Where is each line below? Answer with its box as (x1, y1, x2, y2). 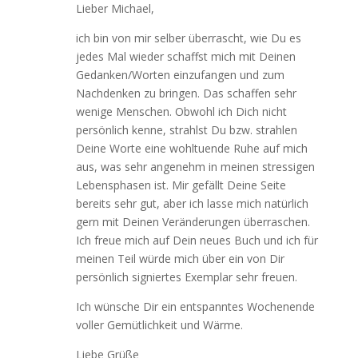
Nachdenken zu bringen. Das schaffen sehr (75, 86, 296, 101)
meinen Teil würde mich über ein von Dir (75, 251, 284, 266)
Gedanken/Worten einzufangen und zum (75, 67, 284, 82)
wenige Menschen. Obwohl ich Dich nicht (75, 104, 287, 119)
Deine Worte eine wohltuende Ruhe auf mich (75, 141, 308, 156)
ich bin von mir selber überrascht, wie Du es (75, 30, 301, 46)
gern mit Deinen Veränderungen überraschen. (75, 214, 310, 229)
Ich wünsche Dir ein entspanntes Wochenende (75, 299, 315, 314)
